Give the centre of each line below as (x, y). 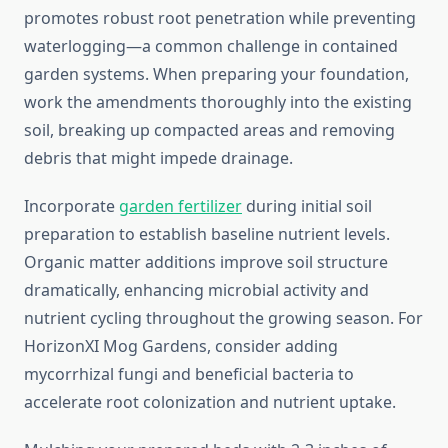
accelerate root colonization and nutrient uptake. (210, 402)
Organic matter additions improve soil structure (206, 262)
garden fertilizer (180, 206)
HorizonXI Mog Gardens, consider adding (181, 346)
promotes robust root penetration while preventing (220, 18)
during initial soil (307, 206)
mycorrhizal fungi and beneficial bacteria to (189, 374)
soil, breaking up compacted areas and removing (209, 130)
